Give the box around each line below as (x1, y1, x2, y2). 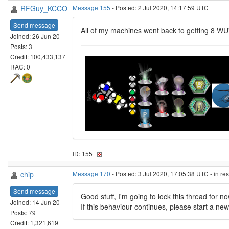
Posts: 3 (10, 41, 32, 51)
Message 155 (73, 3, 110, 12)
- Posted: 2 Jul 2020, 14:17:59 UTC (110, 3, 209, 12)
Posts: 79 (10, 208, 36, 217)
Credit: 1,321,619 (10, 218, 58, 227)
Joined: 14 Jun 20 (10, 197, 60, 207)
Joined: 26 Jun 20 (10, 31, 60, 40)
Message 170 (73, 169, 110, 178)
